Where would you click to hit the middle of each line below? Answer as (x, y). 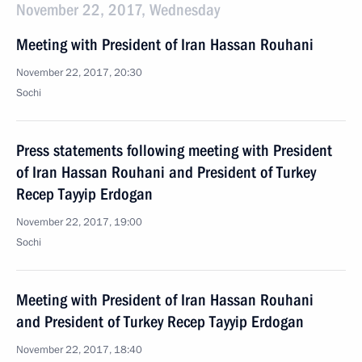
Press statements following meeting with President (174, 150)
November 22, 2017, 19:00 (79, 222)
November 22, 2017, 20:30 (79, 73)
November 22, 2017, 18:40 (79, 350)
